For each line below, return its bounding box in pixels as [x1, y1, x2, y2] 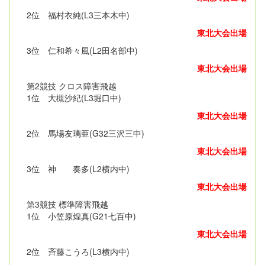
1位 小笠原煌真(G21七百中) [18, 209, 136, 222]
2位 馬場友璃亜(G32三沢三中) [18, 127, 144, 139]
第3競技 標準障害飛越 [18, 198, 108, 210]
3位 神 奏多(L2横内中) [18, 162, 130, 174]
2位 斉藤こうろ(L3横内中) [18, 245, 130, 257]
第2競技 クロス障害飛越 [18, 79, 117, 92]
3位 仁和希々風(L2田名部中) [18, 44, 138, 56]
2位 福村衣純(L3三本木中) [18, 8, 130, 21]
